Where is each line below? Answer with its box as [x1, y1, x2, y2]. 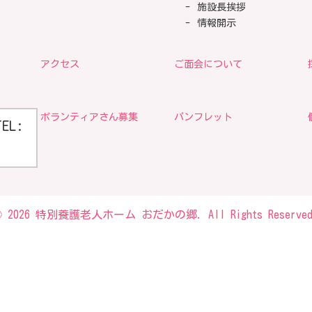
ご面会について [174, 59, 242, 69]
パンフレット [174, 112, 233, 122]
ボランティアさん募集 [40, 112, 138, 122]
